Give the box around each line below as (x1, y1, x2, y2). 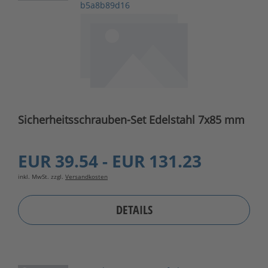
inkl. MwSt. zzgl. (18, 172, 65, 181)
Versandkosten (65, 172, 108, 181)
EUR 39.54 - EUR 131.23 (18, 149, 202, 172)
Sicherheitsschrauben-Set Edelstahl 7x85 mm (198, 112, 245, 127)
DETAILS (115, 202, 153, 218)
